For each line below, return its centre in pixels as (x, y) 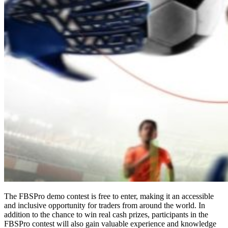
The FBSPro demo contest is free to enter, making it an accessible (109, 196)
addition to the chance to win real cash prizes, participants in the (106, 215)
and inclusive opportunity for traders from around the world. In (105, 206)
